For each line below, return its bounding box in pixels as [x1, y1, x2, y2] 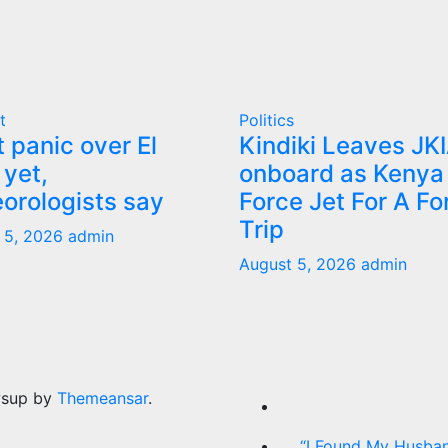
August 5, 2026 [239, 254, 361, 275]
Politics [239, 110, 294, 131]
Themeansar [57, 387, 148, 408]
